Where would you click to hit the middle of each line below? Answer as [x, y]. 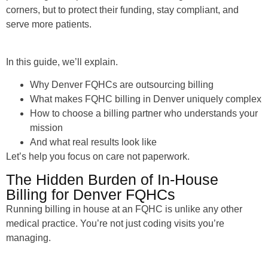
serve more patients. [49, 25]
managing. [28, 238]
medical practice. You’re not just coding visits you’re [115, 224]
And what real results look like [93, 142]
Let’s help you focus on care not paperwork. [98, 156]
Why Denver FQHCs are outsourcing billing [122, 84]
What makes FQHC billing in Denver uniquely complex [146, 99]
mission [46, 127]
